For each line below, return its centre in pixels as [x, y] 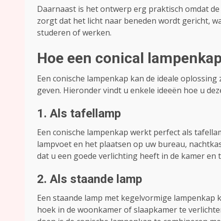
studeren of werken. [74, 33]
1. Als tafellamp [79, 113]
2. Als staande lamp [90, 179]
